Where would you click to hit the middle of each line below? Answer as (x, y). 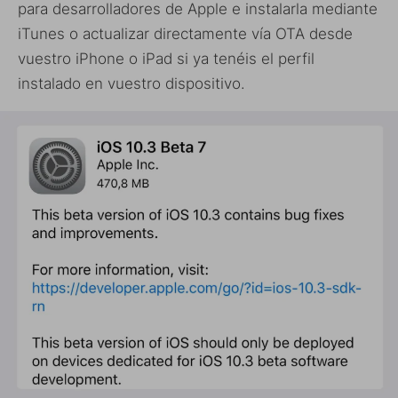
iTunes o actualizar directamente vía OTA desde (185, 34)
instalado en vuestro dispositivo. (131, 84)
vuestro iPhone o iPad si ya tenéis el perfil (166, 59)
